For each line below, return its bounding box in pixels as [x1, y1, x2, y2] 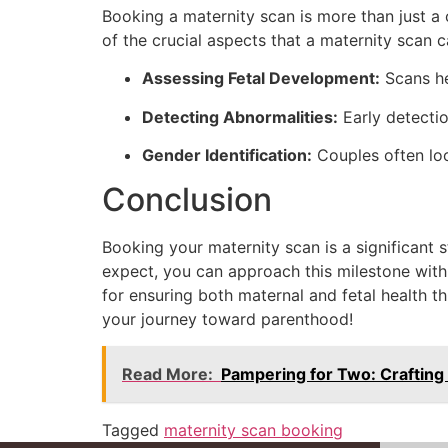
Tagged [102, 419, 164, 440]
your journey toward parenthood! [102, 309, 353, 330]
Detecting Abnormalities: [142, 106, 338, 127]
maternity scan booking [164, 419, 343, 440]
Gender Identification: [142, 144, 312, 165]
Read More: [122, 363, 213, 384]
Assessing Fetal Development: [142, 68, 380, 89]
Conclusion [102, 180, 272, 220]
